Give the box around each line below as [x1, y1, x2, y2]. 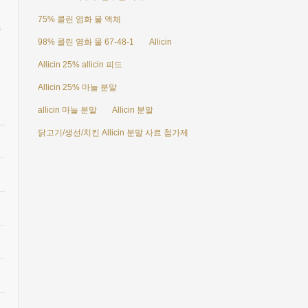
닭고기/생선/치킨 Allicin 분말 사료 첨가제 [37, 128, 188, 137]
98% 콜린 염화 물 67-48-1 [37, 37, 134, 47]
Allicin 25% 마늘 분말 [37, 82, 117, 92]
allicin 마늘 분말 [37, 105, 97, 115]
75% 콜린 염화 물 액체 [37, 14, 121, 24]
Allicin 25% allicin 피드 [37, 60, 122, 69]
